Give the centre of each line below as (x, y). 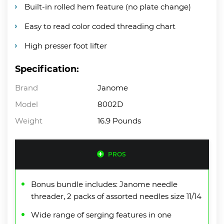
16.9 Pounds (119, 120)
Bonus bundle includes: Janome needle (104, 184)
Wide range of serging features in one (101, 214)
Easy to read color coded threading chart (100, 26)
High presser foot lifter (66, 45)
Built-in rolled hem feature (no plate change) (108, 6)
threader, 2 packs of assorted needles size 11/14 (116, 196)
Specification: (47, 69)
